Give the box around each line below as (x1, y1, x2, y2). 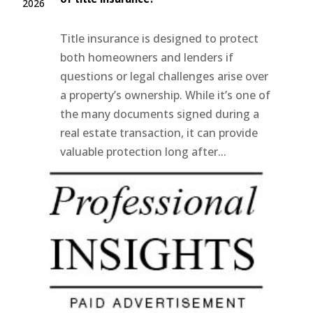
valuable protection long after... (60, 143, 227, 159)
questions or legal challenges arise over (60, 68, 269, 84)
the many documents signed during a (60, 105, 260, 122)
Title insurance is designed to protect (60, 30, 259, 46)
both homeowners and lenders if (60, 49, 234, 65)
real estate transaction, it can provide (60, 124, 259, 140)
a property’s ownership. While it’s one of (60, 87, 271, 103)
